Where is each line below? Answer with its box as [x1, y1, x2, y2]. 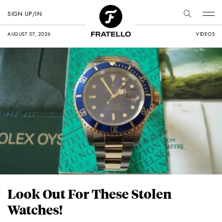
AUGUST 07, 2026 [7, 30, 51, 38]
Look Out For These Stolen [7, 185, 171, 202]
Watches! [7, 201, 63, 218]
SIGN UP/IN [7, 9, 42, 18]
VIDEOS [196, 30, 215, 38]
